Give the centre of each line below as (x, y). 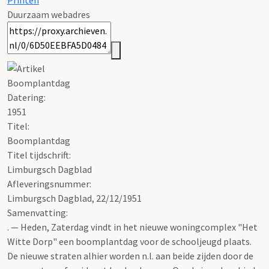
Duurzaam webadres (49, 15)
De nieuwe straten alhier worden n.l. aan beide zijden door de (130, 255)
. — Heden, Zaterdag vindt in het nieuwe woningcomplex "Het (132, 227)
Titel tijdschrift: (39, 155)
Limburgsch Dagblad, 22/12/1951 (74, 198)
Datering (26, 97)
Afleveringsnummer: (49, 183)
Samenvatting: (38, 212)
